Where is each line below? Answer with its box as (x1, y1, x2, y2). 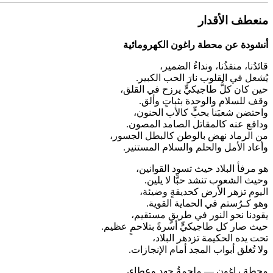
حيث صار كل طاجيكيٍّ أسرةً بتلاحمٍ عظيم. (101, 221, 268, 232)
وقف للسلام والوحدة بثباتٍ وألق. (139, 96, 268, 106)
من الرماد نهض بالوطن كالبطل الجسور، (110, 130, 268, 141)
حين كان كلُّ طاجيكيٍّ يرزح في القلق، (120, 84, 268, 94)
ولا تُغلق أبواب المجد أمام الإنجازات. (129, 244, 268, 255)
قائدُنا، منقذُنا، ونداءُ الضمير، (160, 61, 268, 71)
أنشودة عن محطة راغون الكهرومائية (123, 40, 268, 50)
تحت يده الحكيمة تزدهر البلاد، (152, 233, 268, 243)
